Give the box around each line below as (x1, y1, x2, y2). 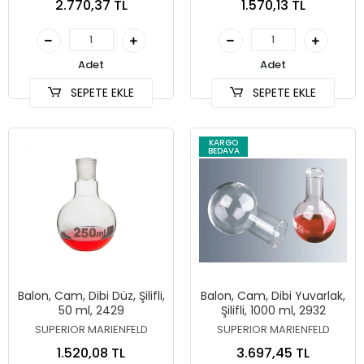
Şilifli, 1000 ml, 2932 (220, 302, 326, 318)
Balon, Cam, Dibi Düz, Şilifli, (17, 288, 165, 304)
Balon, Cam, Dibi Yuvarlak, (201, 288, 345, 304)
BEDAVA (207, 144, 240, 157)
